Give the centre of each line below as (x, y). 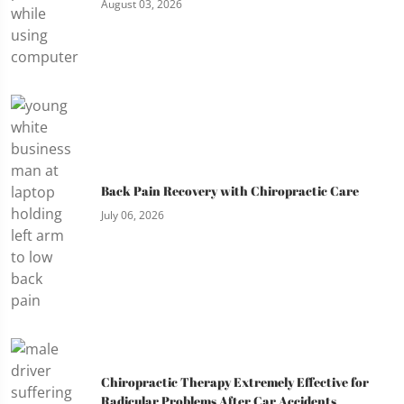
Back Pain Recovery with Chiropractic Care (230, 191)
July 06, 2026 (133, 216)
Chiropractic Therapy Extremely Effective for (235, 381)
